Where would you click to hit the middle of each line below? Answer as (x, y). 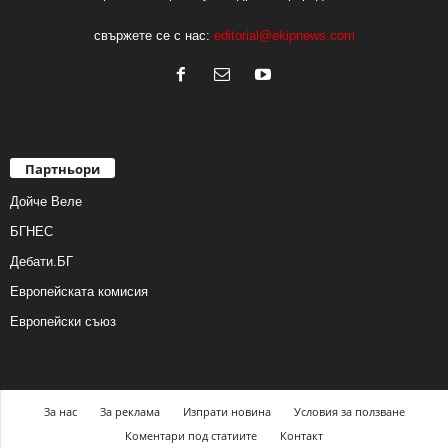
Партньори (62, 169)
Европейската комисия (79, 292)
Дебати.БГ (41, 262)
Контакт (301, 436)
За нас (60, 412)
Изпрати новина (226, 412)
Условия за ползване (349, 412)
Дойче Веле (46, 202)
